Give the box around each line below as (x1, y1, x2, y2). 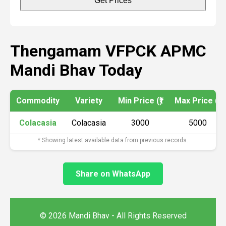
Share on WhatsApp (76, 169, 150, 179)
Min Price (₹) (118, 96, 162, 105)
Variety (75, 96, 102, 105)
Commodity (16, 96, 60, 105)
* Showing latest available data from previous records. (38, 137, 188, 144)
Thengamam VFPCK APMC (10, 41, 206, 61)
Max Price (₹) (175, 96, 221, 105)
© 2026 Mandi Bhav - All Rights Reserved (39, 211, 187, 220)
